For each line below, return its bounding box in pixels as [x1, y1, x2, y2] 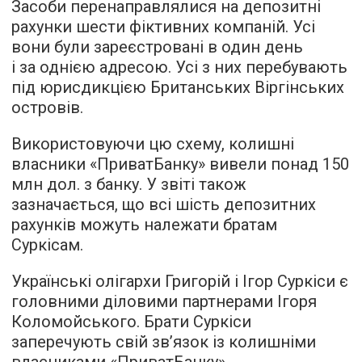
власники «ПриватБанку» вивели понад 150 [11, 154, 349, 174]
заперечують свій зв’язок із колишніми [11, 332, 316, 351]
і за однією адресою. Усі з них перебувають [11, 57, 347, 77]
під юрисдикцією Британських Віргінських [11, 78, 344, 97]
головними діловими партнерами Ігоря [11, 292, 317, 311]
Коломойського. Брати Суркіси [11, 312, 251, 331]
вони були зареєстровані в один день [11, 37, 303, 57]
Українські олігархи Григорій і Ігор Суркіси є [11, 271, 348, 291]
